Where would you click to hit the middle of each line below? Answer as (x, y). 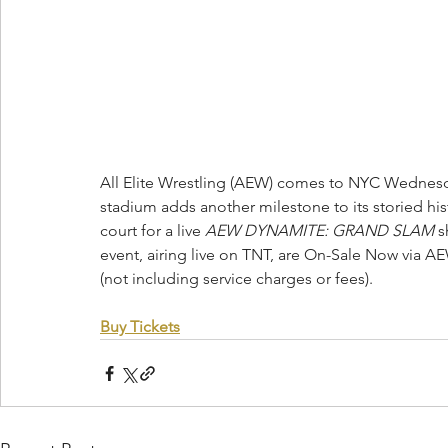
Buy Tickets (140, 327)
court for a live (152, 231)
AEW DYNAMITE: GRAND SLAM (319, 231)
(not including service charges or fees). (236, 279)
